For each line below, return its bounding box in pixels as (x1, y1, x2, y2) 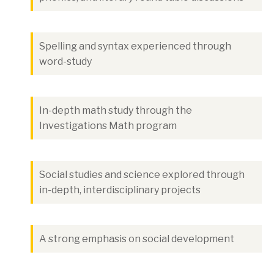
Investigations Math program (39, 120, 177, 132)
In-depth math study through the (39, 105, 192, 117)
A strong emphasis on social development (39, 233, 234, 245)
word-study (39, 56, 92, 68)
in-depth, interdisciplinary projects (39, 184, 201, 196)
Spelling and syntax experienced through (39, 40, 231, 53)
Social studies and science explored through (39, 169, 245, 181)
